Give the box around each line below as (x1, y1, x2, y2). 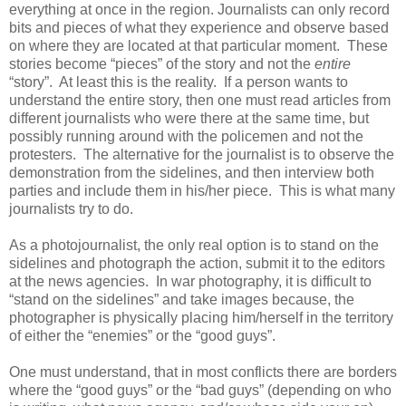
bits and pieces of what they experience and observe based (9, 19, 389, 35)
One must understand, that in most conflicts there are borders (9, 363, 397, 380)
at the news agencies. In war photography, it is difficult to (9, 273, 372, 289)
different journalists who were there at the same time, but (9, 110, 369, 126)
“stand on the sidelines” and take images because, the (9, 291, 354, 307)
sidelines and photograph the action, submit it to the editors (9, 255, 385, 271)
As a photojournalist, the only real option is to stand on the (9, 237, 379, 253)
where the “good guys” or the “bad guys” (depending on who (9, 382, 391, 398)
